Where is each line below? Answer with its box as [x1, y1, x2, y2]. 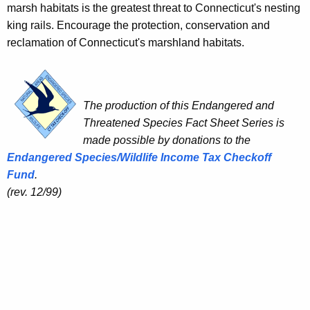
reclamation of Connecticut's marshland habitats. [7, 37, 244, 49]
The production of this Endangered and [83, 100, 274, 112]
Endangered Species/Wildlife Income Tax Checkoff [7, 152, 271, 164]
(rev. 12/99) [7, 186, 62, 199]
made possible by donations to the [83, 134, 250, 147]
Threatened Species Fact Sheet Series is [83, 117, 284, 129]
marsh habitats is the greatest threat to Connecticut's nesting [7, 2, 300, 15]
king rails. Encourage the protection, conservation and [7, 19, 270, 32]
